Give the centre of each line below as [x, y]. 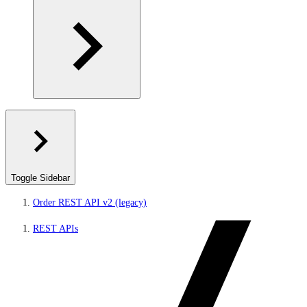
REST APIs [56, 229]
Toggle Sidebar [40, 178]
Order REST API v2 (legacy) [90, 202]
